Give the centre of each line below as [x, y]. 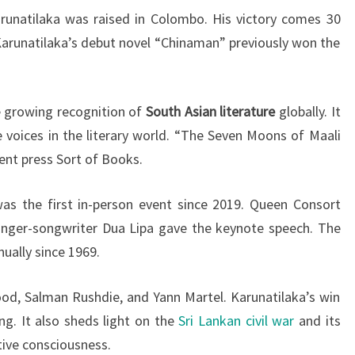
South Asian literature [211, 111]
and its [317, 320]
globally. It [308, 111]
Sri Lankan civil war [237, 320]
